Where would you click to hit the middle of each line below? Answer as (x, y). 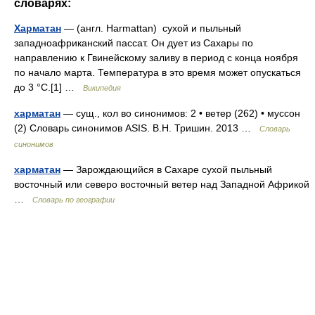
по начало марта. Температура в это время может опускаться (157, 72)
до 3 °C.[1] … (49, 87)
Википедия (102, 88)
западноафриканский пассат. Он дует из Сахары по (134, 43)
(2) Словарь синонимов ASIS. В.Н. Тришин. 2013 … (137, 128)
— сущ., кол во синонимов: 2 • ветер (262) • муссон (180, 113)
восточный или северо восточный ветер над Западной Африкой (162, 184)
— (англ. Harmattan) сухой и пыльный (151, 28)
